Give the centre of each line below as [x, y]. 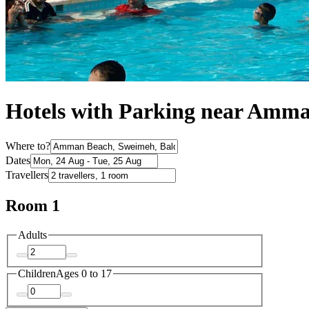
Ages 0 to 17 [84, 274]
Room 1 [33, 205]
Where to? [28, 146]
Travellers [27, 175]
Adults [32, 235]
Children [37, 274]
